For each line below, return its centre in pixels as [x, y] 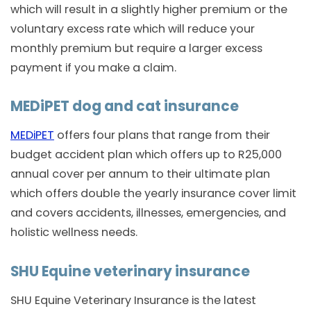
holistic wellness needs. [74, 233]
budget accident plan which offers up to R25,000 [146, 155]
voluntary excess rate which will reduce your [133, 28]
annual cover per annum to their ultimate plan [140, 174]
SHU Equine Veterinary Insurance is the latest [133, 301]
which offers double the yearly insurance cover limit [153, 194]
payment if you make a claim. [93, 67]
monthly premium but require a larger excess [136, 48]
